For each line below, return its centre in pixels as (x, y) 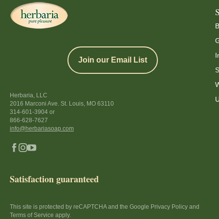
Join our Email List (112, 60)
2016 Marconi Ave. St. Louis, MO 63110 (62, 104)
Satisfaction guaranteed (54, 179)
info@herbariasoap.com (42, 129)
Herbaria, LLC (29, 95)
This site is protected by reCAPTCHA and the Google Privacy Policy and (105, 207)
